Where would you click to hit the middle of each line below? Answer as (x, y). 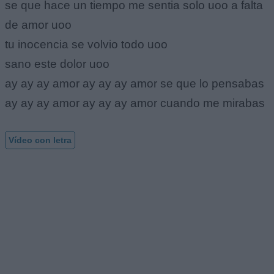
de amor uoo (38, 24)
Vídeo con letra (40, 140)
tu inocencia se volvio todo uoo (86, 44)
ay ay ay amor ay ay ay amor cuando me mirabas (135, 103)
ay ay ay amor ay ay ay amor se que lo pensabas (135, 83)
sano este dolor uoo (57, 64)
